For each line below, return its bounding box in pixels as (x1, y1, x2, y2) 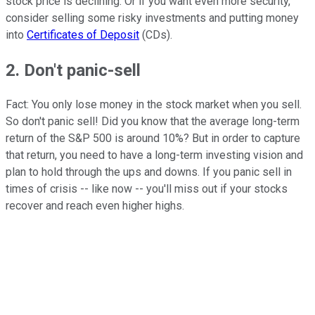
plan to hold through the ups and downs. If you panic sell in (6, 165, 292, 179)
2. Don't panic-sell (6, 60, 141, 80)
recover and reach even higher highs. (6, 199, 184, 213)
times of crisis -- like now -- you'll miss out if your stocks (6, 182, 288, 196)
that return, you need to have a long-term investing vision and (6, 148, 303, 162)
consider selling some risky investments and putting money (6, 11, 299, 25)
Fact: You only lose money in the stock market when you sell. (6, 98, 302, 112)
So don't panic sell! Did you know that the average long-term (6, 115, 300, 129)
